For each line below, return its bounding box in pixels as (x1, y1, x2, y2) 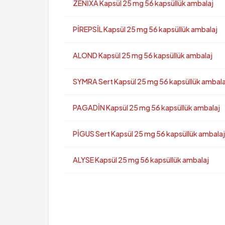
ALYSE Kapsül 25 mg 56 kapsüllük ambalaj (73, 155, 209, 164)
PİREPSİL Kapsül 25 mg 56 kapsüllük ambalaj (73, 25, 217, 34)
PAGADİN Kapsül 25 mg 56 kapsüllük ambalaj (73, 103, 220, 112)
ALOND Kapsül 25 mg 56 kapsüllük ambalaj (73, 51, 212, 60)
